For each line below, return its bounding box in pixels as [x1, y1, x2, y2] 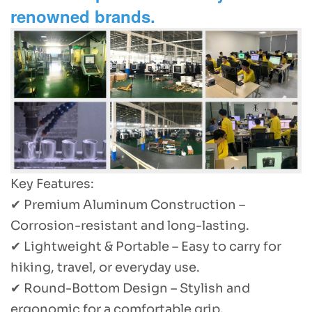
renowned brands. [10, 3, 155, 28]
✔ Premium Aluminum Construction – [10, 196, 245, 212]
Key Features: [10, 175, 94, 192]
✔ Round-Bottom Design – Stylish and [10, 280, 250, 296]
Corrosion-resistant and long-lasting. [10, 217, 249, 233]
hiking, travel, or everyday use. [10, 259, 200, 275]
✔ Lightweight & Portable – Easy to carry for [10, 238, 281, 254]
